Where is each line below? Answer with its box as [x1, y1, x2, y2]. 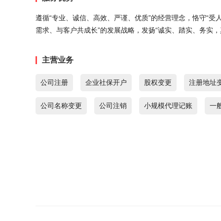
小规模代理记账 [144, 102, 192, 110]
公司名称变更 [40, 102, 82, 110]
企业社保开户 [85, 78, 127, 86]
